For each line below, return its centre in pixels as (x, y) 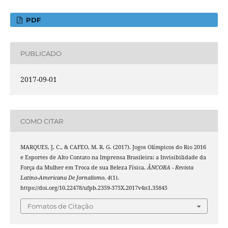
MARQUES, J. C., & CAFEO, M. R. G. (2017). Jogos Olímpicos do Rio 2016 (113, 147)
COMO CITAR (41, 121)
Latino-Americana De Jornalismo (62, 178)
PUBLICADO (41, 53)
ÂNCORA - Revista (170, 168)
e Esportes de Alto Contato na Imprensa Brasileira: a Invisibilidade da (113, 158)
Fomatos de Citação (60, 206)
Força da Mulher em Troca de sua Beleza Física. (83, 168)
